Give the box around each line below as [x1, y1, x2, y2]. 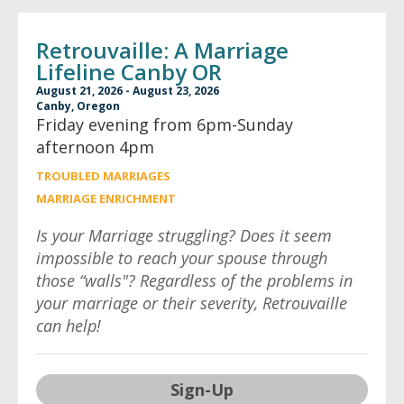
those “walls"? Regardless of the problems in [36, 270, 353, 291]
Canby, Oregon [36, 98, 120, 114]
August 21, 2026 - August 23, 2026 [36, 83, 219, 98]
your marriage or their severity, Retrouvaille [36, 292, 347, 314]
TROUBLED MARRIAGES [36, 168, 170, 184]
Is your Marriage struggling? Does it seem [36, 225, 332, 246]
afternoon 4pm [36, 136, 154, 158]
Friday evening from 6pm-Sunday [36, 114, 293, 135]
